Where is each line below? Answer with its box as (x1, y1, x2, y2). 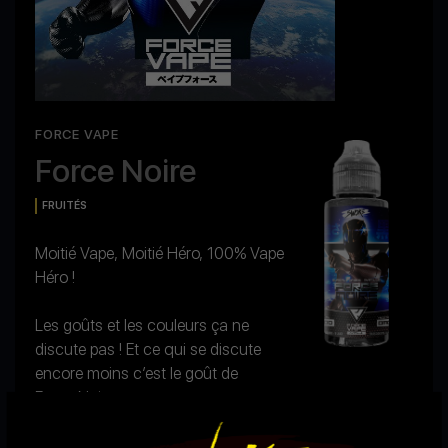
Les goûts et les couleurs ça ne (35, 316, 249, 336)
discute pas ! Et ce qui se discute (35, 340, 261, 360)
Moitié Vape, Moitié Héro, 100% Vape (35, 244, 284, 264)
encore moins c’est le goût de (35, 364, 238, 384)
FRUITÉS (42, 199, 87, 213)
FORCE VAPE (35, 126, 119, 143)
